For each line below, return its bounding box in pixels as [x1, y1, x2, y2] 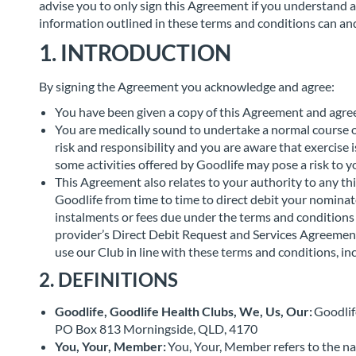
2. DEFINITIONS [39, 268, 178, 291]
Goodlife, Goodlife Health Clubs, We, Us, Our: [55, 304, 312, 319]
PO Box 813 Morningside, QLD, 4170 [55, 321, 260, 336]
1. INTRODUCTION [39, 39, 231, 66]
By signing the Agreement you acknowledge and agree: [39, 79, 337, 94]
